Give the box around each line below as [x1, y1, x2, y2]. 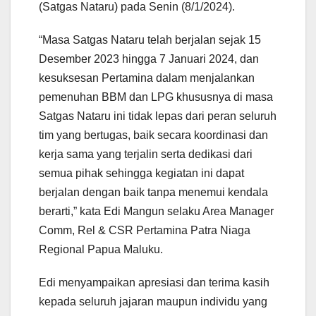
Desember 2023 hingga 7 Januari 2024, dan [39, 52, 259, 65]
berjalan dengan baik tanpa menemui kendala [39, 186, 268, 198]
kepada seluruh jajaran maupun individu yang [39, 295, 267, 308]
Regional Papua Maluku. [39, 243, 163, 255]
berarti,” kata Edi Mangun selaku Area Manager [39, 205, 274, 217]
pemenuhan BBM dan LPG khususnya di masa [39, 90, 273, 103]
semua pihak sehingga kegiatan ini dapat [39, 166, 244, 179]
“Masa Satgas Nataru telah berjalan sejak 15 [39, 33, 261, 46]
